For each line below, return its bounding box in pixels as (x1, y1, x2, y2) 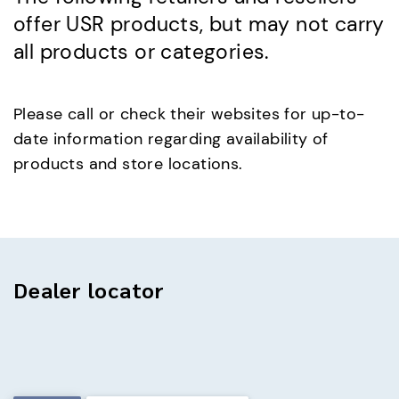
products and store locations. (13, 154, 243, 175)
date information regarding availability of (13, 129, 329, 150)
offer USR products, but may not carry (13, 11, 385, 38)
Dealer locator (13, 274, 165, 304)
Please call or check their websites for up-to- (13, 104, 365, 125)
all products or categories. (13, 38, 269, 66)
